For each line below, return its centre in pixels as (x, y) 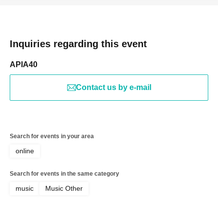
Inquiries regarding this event (78, 44)
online (25, 151)
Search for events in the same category (64, 174)
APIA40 (24, 64)
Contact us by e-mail (113, 87)
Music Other (64, 188)
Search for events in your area (52, 136)
